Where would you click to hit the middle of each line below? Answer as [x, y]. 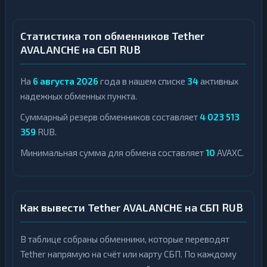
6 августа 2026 [66, 81]
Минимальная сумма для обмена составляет [113, 153]
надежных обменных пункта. [79, 96]
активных [218, 81]
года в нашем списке [143, 81]
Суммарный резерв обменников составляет [110, 117]
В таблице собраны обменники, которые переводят [125, 239]
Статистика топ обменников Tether [112, 36]
